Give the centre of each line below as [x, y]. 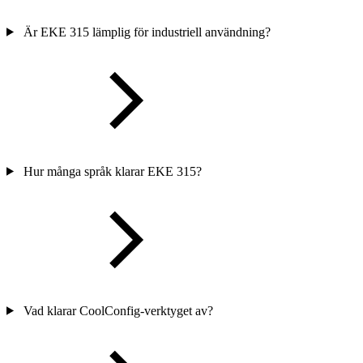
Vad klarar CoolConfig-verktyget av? [118, 310]
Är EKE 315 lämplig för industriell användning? [147, 32]
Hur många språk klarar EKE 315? [112, 171]
